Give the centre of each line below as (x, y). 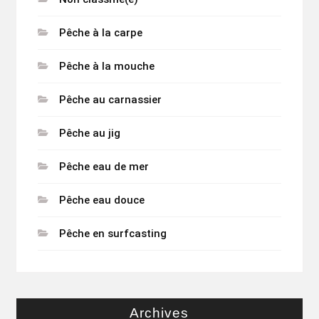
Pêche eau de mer (104, 167)
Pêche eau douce (101, 200)
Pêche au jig (89, 134)
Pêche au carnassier (110, 100)
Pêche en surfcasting (113, 234)
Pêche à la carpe (100, 33)
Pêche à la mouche (106, 67)
